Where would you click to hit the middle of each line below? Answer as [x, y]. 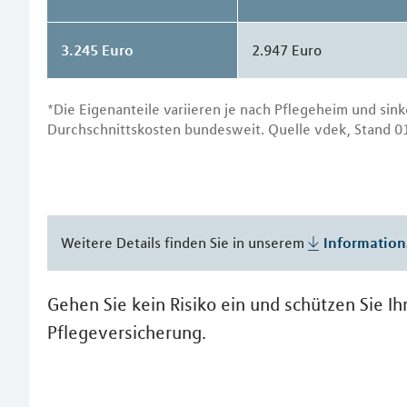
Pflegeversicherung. [127, 332]
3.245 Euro [97, 50]
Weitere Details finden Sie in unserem [184, 242]
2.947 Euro [287, 50]
